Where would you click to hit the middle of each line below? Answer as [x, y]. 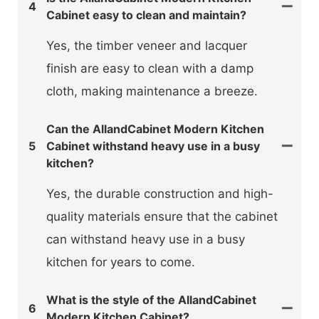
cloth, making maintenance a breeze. [152, 91]
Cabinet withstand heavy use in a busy [153, 146]
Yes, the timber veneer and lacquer [147, 45]
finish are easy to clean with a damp [150, 68]
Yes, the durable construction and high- [160, 193]
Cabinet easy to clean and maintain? [146, 15]
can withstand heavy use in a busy [146, 239]
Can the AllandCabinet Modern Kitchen [155, 129]
